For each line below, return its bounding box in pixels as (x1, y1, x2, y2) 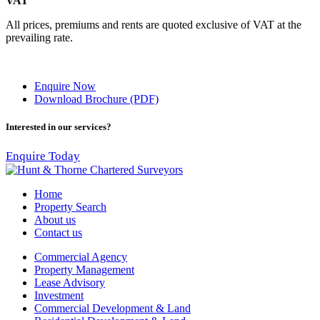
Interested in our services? (6, 121, 111, 133)
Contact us (34, 226, 82, 239)
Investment (34, 289, 84, 301)
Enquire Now (34, 80, 96, 93)
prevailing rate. (6, 31, 73, 44)
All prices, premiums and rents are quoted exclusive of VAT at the (6, 19, 301, 31)
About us (34, 213, 76, 226)
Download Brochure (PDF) (34, 93, 159, 106)
